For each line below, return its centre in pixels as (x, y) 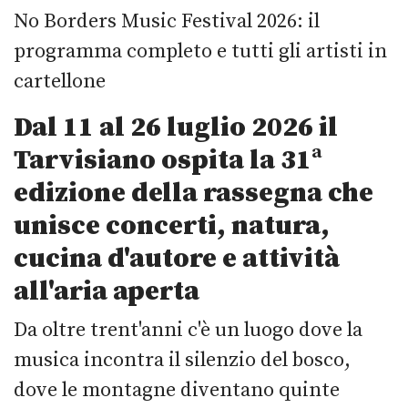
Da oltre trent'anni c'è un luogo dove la (188, 330)
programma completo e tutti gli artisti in (200, 51)
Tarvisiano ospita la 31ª (168, 160)
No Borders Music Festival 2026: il (167, 21)
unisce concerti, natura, (172, 225)
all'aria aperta (107, 291)
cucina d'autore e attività (177, 258)
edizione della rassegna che (194, 193)
